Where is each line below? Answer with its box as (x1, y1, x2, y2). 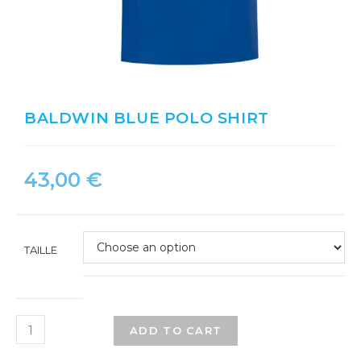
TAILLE (24, 243, 57, 257)
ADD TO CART (130, 324, 222, 338)
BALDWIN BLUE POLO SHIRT (24, 109, 269, 128)
